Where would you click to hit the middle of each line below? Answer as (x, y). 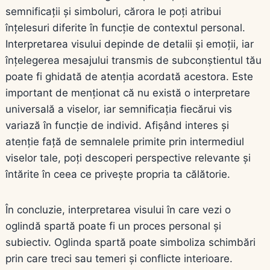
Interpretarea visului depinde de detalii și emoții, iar (130, 44)
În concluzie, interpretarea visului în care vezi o (118, 209)
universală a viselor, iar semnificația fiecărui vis (119, 109)
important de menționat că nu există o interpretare (128, 93)
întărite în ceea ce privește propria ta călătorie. (118, 174)
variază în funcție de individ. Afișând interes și (117, 125)
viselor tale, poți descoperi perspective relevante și (128, 158)
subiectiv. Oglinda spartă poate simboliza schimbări (130, 242)
